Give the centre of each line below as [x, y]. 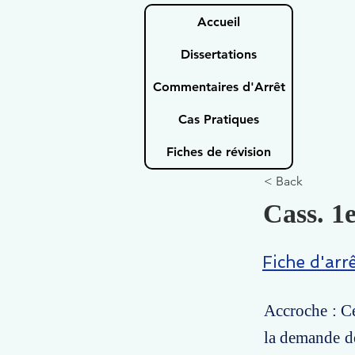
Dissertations [219, 54]
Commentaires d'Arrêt [219, 87]
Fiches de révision [219, 152]
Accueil [219, 22]
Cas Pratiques [219, 119]
